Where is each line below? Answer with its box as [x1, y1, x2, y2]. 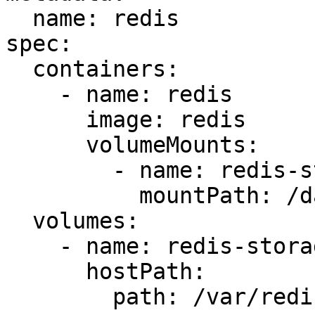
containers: [6, 56, 32, 82]
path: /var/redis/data [6, 284, 112, 309]
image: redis [6, 107, 86, 132]
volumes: [6, 208, 32, 233]
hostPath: [6, 259, 86, 284]
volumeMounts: [6, 132, 86, 157]
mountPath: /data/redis [6, 183, 139, 208]
